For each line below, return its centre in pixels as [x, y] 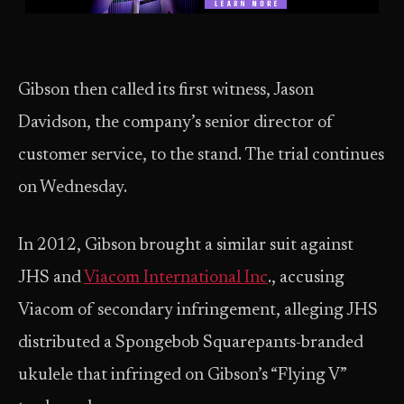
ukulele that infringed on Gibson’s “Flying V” [182, 376]
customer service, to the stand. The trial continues [201, 156]
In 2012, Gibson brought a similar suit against [186, 246]
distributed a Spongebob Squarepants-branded [191, 343]
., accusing [306, 278]
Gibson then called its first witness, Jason [166, 91]
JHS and [51, 278]
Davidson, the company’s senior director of [176, 123]
